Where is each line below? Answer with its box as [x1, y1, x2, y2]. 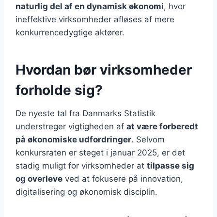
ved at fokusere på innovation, [62, 174, 183, 184]
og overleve [15, 174, 62, 184]
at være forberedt [126, 122, 198, 132]
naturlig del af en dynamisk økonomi [15, 1, 164, 12]
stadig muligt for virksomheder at [15, 161, 147, 171]
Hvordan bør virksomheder [15, 62, 192, 78]
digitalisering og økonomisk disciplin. [15, 187, 157, 197]
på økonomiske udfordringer [15, 135, 131, 145]
